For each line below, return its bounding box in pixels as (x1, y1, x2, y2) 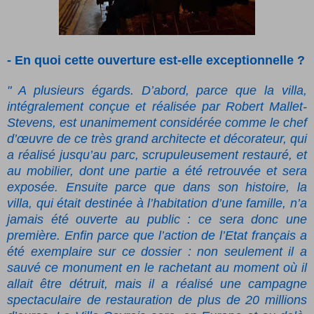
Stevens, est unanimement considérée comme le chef (7, 116, 307, 130)
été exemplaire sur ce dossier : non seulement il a (7, 245, 307, 259)
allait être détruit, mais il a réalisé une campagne (7, 277, 307, 292)
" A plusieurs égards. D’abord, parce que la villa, (7, 83, 307, 98)
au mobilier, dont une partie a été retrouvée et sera (7, 164, 307, 179)
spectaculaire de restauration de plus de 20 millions (7, 293, 307, 308)
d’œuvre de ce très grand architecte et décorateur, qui (7, 132, 307, 146)
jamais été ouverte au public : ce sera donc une (7, 212, 307, 227)
